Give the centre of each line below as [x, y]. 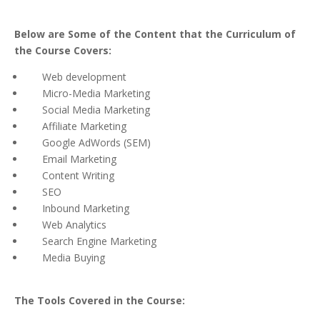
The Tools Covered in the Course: [100, 301]
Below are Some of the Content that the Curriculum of [155, 34]
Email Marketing [71, 159]
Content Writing [70, 176]
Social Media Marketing [87, 110]
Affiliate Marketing [76, 126]
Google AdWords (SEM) [88, 143]
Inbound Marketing [77, 209]
